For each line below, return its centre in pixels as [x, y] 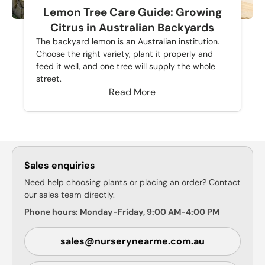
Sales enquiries [60, 165]
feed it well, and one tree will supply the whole [125, 66]
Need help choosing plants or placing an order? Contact [132, 182]
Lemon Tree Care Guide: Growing [132, 12]
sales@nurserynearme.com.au [132, 241]
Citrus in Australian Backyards [132, 27]
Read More [132, 92]
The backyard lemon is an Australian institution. [127, 41]
